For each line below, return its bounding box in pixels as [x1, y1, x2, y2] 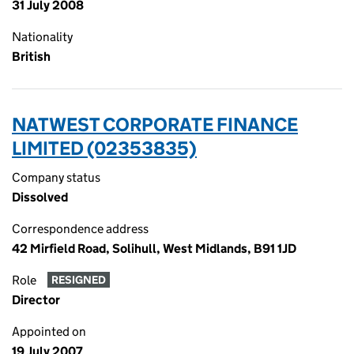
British [12, 49, 51, 64]
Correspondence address [12, 221, 149, 236]
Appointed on [12, 324, 86, 339]
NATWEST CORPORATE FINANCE [12, 113, 298, 136]
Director [12, 292, 60, 307]
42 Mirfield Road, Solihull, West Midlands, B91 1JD [12, 241, 296, 256]
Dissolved [12, 190, 68, 205]
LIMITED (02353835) [12, 137, 197, 160]
